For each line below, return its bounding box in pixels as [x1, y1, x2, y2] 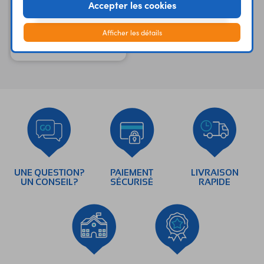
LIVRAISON [190, 168, 239, 178]
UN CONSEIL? [20, 177, 78, 187]
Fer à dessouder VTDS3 [16, 42, 113, 55]
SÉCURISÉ [110, 177, 154, 187]
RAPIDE [199, 177, 231, 187]
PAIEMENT [110, 168, 154, 178]
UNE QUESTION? [14, 168, 85, 178]
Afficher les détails [102, 27, 162, 37]
